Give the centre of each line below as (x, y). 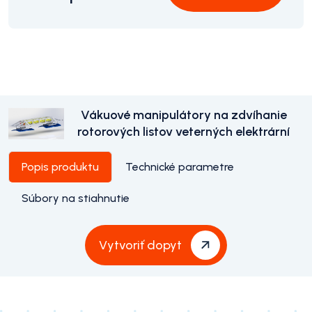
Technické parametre (180, 167)
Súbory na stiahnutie (76, 198)
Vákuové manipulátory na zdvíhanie (184, 115)
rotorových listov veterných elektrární (184, 132)
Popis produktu (60, 167)
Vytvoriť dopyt (140, 245)
